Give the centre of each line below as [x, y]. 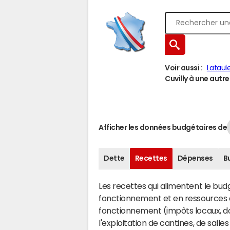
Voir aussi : [184, 68]
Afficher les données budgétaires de [163, 127]
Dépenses [195, 158]
